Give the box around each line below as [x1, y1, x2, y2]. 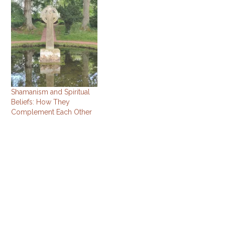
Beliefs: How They [11, 98, 70, 106]
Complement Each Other [11, 108, 92, 116]
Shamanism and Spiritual [11, 88, 90, 96]
